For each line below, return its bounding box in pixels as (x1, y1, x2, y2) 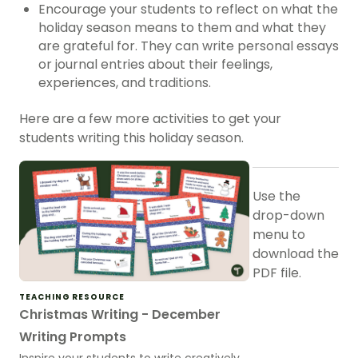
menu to (253, 225, 305, 245)
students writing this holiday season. (19, 129, 244, 148)
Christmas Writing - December (19, 304, 221, 324)
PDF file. (253, 264, 301, 283)
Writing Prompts (19, 327, 126, 346)
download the (253, 245, 339, 264)
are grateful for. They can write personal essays (38, 37, 339, 56)
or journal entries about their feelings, (38, 55, 272, 74)
